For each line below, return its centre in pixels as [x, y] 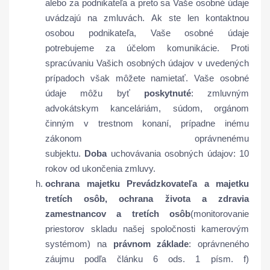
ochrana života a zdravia [184, 199]
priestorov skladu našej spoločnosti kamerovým [147, 229]
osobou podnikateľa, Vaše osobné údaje [147, 33]
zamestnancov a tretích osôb [118, 214]
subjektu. [65, 153]
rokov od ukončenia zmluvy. [100, 168]
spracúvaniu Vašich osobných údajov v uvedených [147, 63]
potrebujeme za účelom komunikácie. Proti [147, 48]
